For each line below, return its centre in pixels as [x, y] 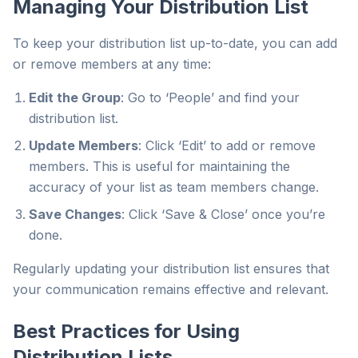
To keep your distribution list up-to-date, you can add [175, 43]
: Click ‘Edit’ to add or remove [227, 145]
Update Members [84, 145]
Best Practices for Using [126, 331]
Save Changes [75, 214]
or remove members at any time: [112, 64]
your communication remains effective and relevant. [171, 289]
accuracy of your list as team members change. [174, 187]
